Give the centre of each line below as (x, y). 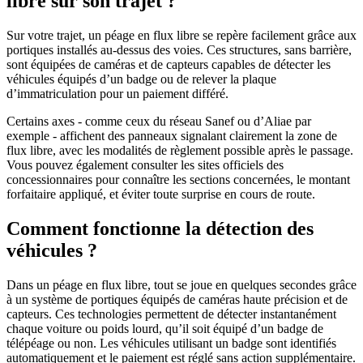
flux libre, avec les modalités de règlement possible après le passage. (180, 151)
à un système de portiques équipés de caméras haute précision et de (177, 299)
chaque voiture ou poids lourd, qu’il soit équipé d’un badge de (165, 328)
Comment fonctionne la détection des (160, 229)
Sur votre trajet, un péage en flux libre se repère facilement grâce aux (181, 36)
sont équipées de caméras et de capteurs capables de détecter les (169, 65)
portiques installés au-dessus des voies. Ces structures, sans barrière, (179, 50)
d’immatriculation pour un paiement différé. (119, 94)
